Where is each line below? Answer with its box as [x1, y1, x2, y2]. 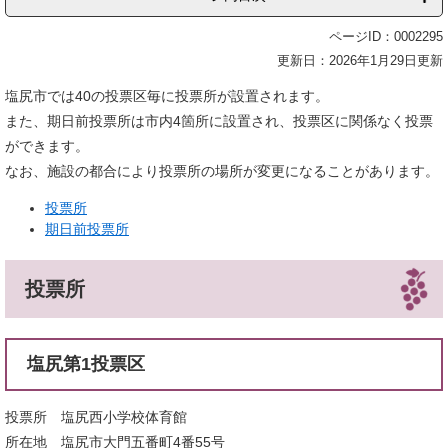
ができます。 [5, 137, 89, 154]
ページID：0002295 [329, 28, 443, 44]
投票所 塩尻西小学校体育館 [5, 408, 187, 425]
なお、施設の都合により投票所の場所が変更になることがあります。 [5, 162, 439, 179]
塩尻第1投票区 [27, 353, 145, 374]
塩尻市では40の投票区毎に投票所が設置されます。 [5, 87, 329, 104]
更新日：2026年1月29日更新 [277, 52, 443, 68]
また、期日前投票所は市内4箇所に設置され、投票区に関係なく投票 [5, 112, 433, 129]
